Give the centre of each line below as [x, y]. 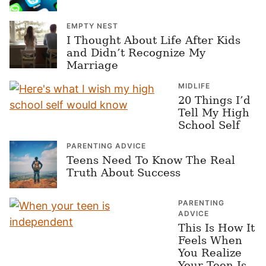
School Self [209, 125]
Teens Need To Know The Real [151, 160]
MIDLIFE [194, 86]
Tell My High [214, 113]
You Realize [210, 253]
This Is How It [216, 228]
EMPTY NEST [92, 26]
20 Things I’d [214, 100]
